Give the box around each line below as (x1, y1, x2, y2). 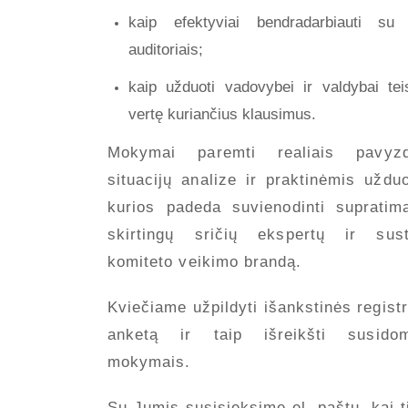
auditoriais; (128, 40, 204, 58)
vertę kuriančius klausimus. (128, 106, 317, 124)
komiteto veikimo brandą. (107, 252, 308, 270)
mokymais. (107, 352, 191, 371)
